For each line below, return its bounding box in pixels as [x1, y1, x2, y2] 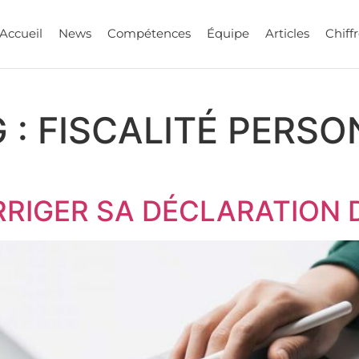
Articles [264, 26, 309, 42]
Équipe [206, 26, 249, 42]
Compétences [107, 26, 191, 42]
